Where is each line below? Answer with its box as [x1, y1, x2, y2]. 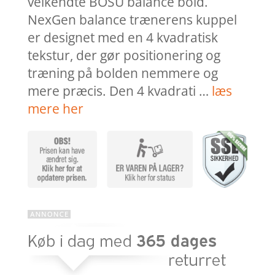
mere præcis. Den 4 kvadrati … [27, 82, 212, 100]
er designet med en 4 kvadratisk [27, 29, 218, 47]
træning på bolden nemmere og [27, 64, 218, 82]
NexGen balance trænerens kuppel [27, 11, 237, 29]
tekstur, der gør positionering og [27, 47, 220, 64]
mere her [27, 100, 83, 118]
